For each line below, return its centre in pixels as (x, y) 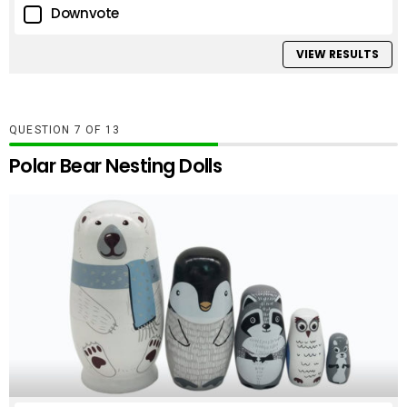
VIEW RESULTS (337, 55)
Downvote (85, 13)
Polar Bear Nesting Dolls (116, 166)
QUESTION (42, 130)
